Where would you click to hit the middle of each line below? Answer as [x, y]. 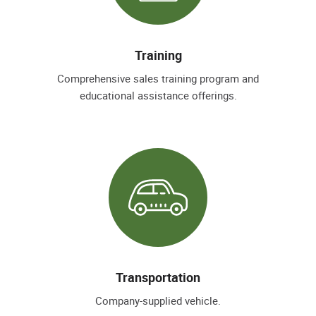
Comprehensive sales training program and [158, 79]
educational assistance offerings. [158, 96]
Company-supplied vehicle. [158, 301]
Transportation [158, 278]
